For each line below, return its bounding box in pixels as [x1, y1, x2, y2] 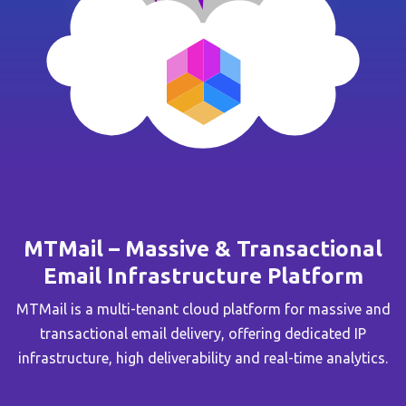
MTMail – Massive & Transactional [24, 237, 382, 262]
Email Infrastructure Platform [43, 264, 363, 289]
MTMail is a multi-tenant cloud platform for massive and [15, 301, 391, 318]
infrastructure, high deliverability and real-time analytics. [18, 350, 388, 367]
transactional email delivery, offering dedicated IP [40, 325, 366, 343]
